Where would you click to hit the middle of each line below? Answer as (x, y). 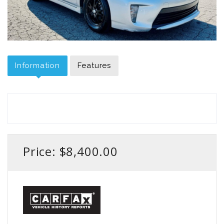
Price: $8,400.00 (70, 151)
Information (37, 65)
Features (94, 65)
